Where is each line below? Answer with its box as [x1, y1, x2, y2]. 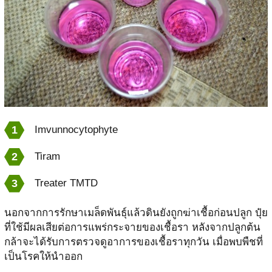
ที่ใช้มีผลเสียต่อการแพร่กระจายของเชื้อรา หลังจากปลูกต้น [4, 221, 260, 233]
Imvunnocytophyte [34, 123, 118, 135]
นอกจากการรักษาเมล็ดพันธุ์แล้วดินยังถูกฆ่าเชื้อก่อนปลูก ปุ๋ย [4, 206, 268, 219]
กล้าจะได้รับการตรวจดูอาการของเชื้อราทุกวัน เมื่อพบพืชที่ [4, 236, 263, 248]
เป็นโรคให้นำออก [4, 250, 83, 262]
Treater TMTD [34, 177, 98, 189]
